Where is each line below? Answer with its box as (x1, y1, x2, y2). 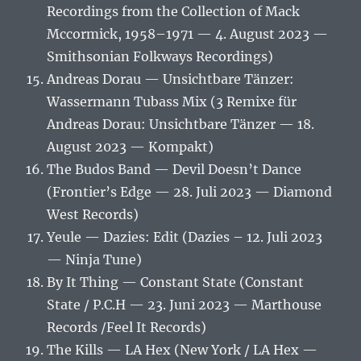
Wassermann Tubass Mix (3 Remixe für (47, 93, 297, 110)
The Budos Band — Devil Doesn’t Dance (47, 161, 302, 178)
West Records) (47, 206, 139, 223)
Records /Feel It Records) (47, 319, 207, 336)
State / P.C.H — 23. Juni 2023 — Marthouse (47, 297, 322, 313)
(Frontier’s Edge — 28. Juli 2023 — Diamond (47, 184, 333, 201)
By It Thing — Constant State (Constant (47, 274, 305, 291)
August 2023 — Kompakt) (47, 139, 214, 156)
